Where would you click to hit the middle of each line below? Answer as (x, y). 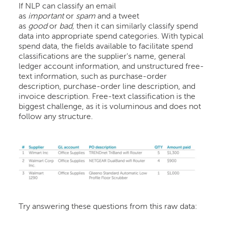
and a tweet (118, 16)
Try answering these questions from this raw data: (108, 207)
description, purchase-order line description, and (107, 87)
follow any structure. (56, 117)
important (46, 16)
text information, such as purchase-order (93, 77)
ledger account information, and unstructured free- (111, 67)
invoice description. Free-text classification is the (107, 97)
